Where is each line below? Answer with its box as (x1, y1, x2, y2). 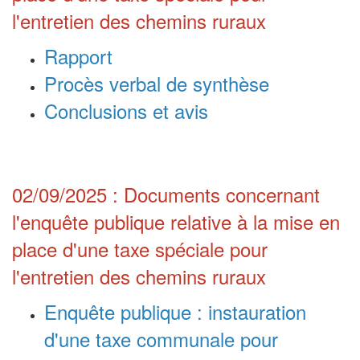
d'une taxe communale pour (44, 324, 278, 353)
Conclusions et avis (44, 96, 208, 125)
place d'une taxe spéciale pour (12, 234, 268, 263)
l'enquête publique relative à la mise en (12, 207, 340, 235)
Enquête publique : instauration (44, 297, 306, 325)
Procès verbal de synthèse (44, 68, 269, 97)
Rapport (44, 41, 112, 70)
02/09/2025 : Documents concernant (12, 179, 320, 208)
